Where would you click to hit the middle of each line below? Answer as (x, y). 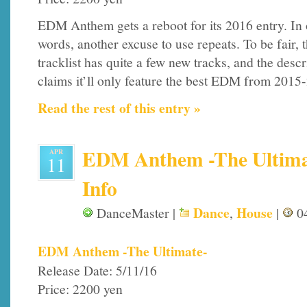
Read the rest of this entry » (119, 108)
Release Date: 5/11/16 (97, 270)
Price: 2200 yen (80, 289)
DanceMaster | (136, 212)
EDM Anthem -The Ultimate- (123, 251)
